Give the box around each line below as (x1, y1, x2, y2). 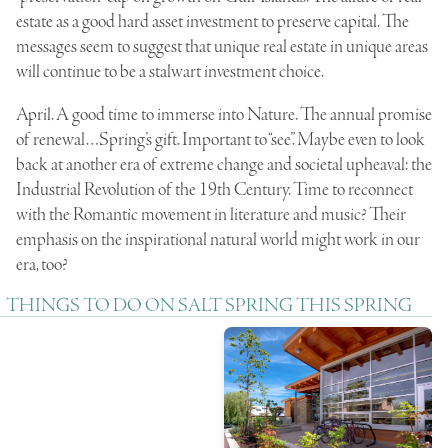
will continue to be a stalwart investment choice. (16, 60, 324, 85)
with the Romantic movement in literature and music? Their (16, 203, 406, 228)
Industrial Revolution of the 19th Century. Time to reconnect (16, 178, 413, 203)
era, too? (16, 253, 67, 278)
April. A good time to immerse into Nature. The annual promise (16, 103, 432, 128)
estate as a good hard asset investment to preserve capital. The (16, 10, 409, 35)
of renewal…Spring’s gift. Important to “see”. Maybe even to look (16, 128, 425, 153)
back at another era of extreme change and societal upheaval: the (16, 153, 432, 178)
